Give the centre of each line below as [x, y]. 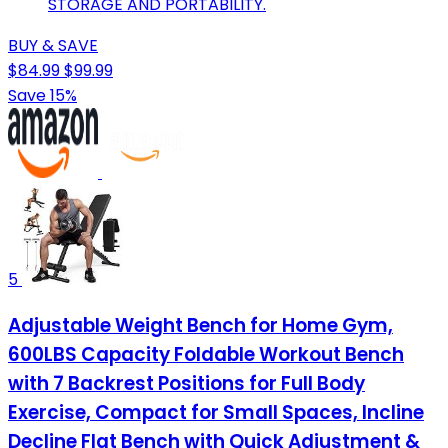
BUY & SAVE [53, 46]
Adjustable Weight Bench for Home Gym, [200, 325]
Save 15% [42, 96]
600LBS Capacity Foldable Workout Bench [206, 354]
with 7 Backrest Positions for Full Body [186, 383]
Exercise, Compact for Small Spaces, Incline [216, 412]
